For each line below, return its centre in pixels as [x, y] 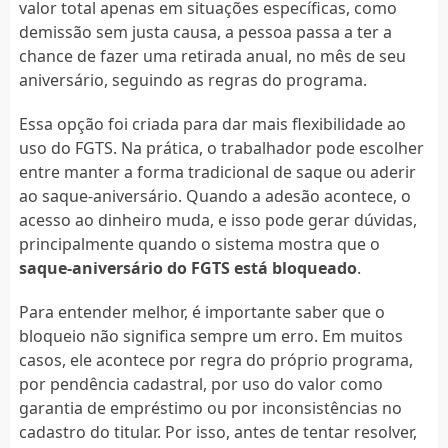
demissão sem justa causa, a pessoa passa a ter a [205, 31]
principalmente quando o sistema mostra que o [199, 243]
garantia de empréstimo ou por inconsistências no [210, 407]
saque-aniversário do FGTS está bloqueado [187, 267]
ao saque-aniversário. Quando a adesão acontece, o [214, 195]
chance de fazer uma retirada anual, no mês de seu [212, 55]
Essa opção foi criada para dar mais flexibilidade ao [212, 123]
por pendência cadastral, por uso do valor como [200, 383]
